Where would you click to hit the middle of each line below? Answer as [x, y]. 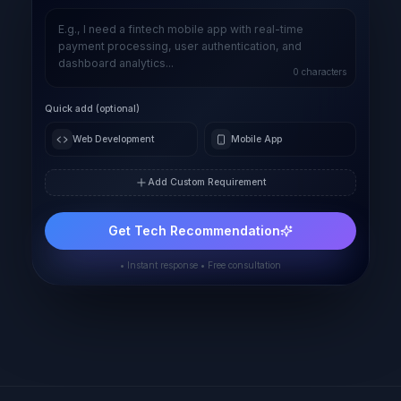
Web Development [113, 139]
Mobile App [257, 139]
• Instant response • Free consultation [200, 265]
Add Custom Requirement [207, 183]
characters [322, 72]
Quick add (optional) [92, 109]
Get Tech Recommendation [194, 231]
